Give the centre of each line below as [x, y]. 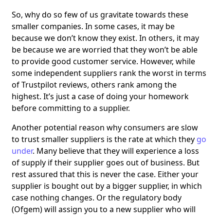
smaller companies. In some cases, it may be [93, 27]
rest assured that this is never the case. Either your [105, 174]
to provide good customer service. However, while [103, 62]
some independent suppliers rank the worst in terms [109, 73]
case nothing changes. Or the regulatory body [97, 198]
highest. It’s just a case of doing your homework [100, 97]
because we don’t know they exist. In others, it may [105, 38]
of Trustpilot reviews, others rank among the [94, 85]
